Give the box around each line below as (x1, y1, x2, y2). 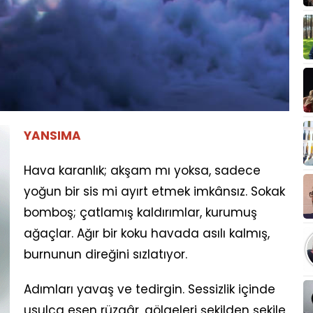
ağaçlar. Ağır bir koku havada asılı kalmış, (24, 224, 270, 242)
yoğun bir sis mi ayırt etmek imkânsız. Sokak (24, 182, 285, 200)
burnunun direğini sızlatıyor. (24, 245, 187, 263)
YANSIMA (24, 126, 81, 144)
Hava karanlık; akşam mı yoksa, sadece (24, 161, 261, 179)
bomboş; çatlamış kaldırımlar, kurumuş (24, 203, 257, 221)
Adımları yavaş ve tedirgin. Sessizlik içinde (24, 280, 275, 298)
